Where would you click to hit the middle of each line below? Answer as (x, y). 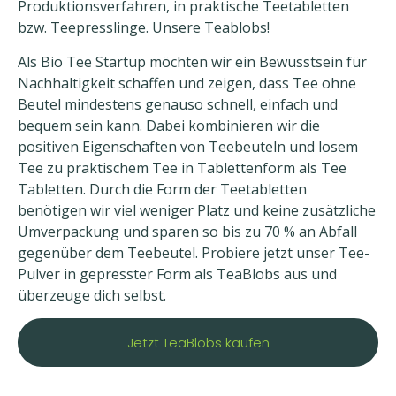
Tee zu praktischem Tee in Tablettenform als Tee (182, 168)
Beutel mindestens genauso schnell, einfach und (178, 104)
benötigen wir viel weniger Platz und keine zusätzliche (197, 210)
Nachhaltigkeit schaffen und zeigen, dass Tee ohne (187, 83)
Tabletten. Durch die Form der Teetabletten (162, 189)
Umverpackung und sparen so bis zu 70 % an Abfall (187, 231)
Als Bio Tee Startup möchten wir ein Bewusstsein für (192, 61)
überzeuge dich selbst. (92, 295)
